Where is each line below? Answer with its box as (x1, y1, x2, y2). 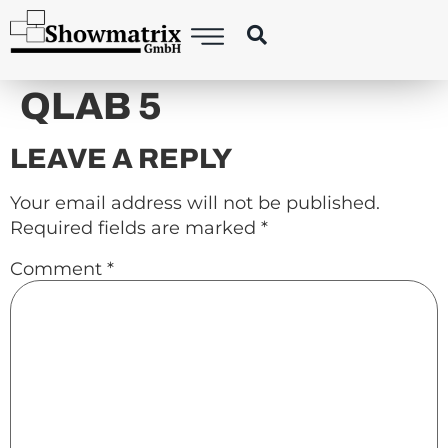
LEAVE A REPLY (10, 143, 233, 174)
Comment (10, 257, 107, 280)
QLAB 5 (20, 86, 162, 127)
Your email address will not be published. (10, 192, 380, 214)
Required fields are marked (10, 217, 261, 239)
